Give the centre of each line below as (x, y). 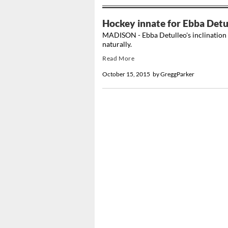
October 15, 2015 (126, 74)
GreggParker (178, 74)
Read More (119, 59)
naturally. (117, 44)
